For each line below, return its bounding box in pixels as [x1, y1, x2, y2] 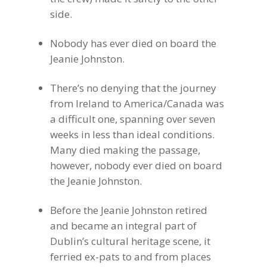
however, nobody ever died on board [50, 159, 223, 172]
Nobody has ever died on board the [50, 36, 217, 50]
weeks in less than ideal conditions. [50, 128, 215, 141]
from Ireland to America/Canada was [50, 97, 225, 110]
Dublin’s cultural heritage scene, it [50, 234, 211, 248]
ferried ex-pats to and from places [50, 250, 212, 263]
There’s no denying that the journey [50, 81, 217, 95]
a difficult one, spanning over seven [50, 112, 216, 126]
